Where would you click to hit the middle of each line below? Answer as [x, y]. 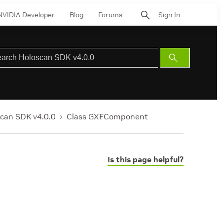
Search [184, 69]
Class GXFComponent [107, 116]
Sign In [169, 15]
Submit [184, 57]
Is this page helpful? [146, 159]
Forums [110, 15]
